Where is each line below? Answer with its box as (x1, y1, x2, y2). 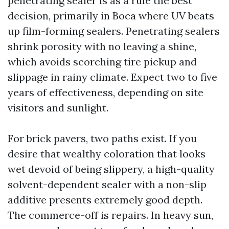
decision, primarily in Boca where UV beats (8, 9, 214, 22)
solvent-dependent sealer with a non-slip (8, 178, 207, 191)
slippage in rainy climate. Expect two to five (8, 71, 217, 83)
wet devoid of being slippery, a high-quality (8, 163, 215, 175)
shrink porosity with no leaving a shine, (8, 40, 196, 53)
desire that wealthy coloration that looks (8, 147, 205, 160)
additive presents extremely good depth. (8, 193, 202, 206)
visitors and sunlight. (8, 101, 108, 114)
